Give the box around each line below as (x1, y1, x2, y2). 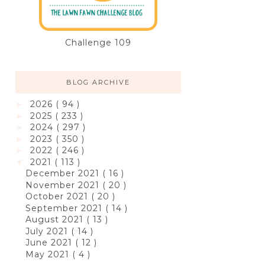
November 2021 (25, 179, 102, 190)
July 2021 (25, 225, 71, 237)
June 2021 (25, 237, 75, 248)
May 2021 (25, 248, 72, 260)
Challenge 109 (65, 37, 131, 49)
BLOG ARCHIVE (66, 78, 130, 87)
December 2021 (25, 168, 102, 179)
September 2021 (25, 202, 105, 214)
